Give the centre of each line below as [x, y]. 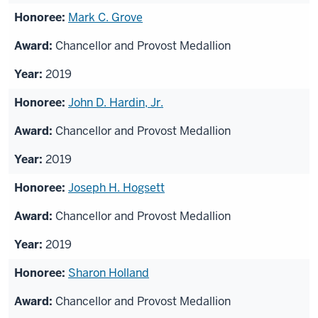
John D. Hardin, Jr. [116, 103]
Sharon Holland [109, 273]
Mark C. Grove [105, 18]
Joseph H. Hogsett [116, 188]
